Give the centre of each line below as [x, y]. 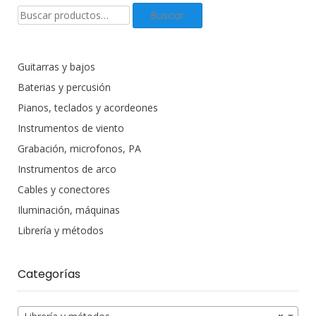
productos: [41, 27]
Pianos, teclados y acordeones [88, 108]
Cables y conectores [64, 190]
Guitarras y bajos [56, 67]
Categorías [49, 274]
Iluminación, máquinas [69, 210]
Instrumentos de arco [67, 169]
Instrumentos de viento [71, 128]
